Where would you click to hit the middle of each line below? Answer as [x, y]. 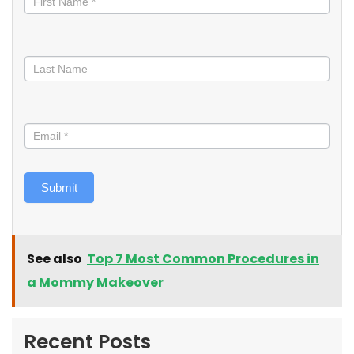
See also [55, 258]
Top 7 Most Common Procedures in [203, 258]
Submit [59, 187]
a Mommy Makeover [95, 282]
